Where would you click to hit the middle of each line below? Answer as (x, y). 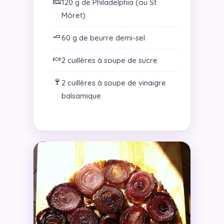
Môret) (73, 15)
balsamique (81, 96)
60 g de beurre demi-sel (103, 38)
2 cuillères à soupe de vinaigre (113, 83)
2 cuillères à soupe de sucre (109, 60)
